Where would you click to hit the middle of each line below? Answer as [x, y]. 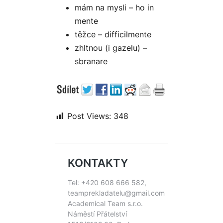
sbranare [91, 61]
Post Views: [89, 116]
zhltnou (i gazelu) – [111, 48]
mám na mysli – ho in [114, 8]
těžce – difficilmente [113, 35]
